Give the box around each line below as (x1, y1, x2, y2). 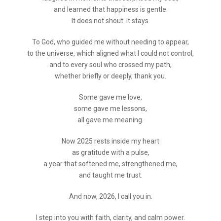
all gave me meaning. (77, 116, 144, 124)
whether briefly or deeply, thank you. (55, 72, 166, 80)
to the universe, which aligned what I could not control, (27, 49, 194, 58)
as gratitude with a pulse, (72, 148, 149, 157)
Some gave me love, (79, 93, 142, 102)
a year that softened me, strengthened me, (43, 160, 178, 168)
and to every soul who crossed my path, (49, 61, 172, 69)
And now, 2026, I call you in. (69, 192, 152, 201)
